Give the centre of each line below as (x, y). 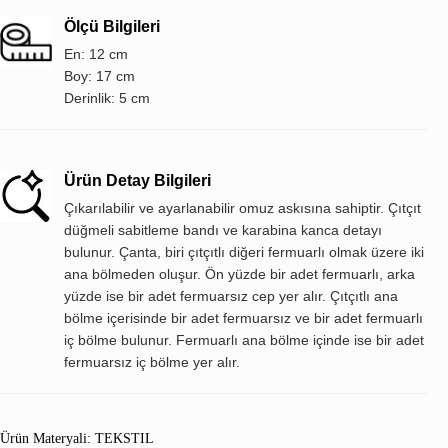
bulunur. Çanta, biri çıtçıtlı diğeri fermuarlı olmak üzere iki (244, 252)
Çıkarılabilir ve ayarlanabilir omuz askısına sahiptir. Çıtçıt (242, 208)
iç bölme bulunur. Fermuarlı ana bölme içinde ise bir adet (244, 340)
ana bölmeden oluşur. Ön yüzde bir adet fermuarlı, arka (239, 274)
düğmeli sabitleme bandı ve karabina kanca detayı (223, 230)
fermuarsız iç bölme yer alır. (152, 362)
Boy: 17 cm (99, 76)
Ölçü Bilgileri (112, 27)
